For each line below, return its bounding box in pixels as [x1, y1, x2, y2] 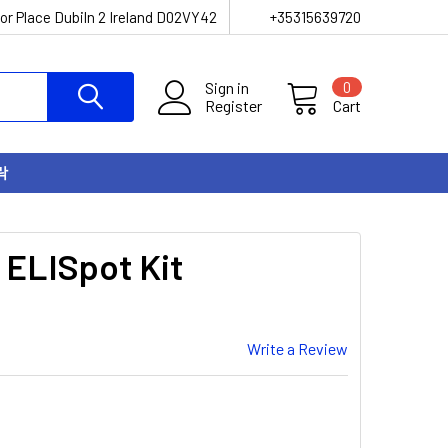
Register [205, 96, 262, 115]
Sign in [205, 78, 249, 97]
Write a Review [247, 339, 348, 358]
